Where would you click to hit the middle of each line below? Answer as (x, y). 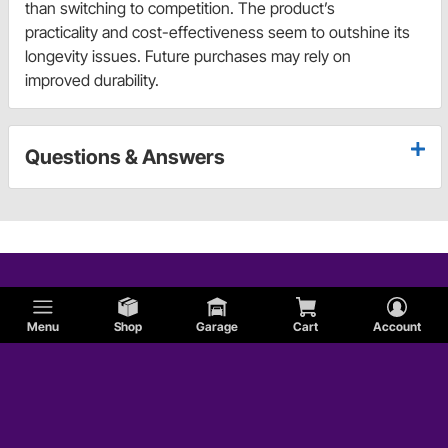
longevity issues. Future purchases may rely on (188, 56)
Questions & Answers (125, 157)
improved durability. (92, 80)
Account (396, 326)
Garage (217, 326)
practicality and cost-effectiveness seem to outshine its (217, 32)
